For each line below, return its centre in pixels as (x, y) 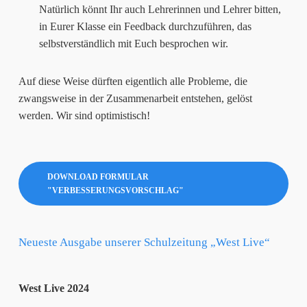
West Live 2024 (53, 288)
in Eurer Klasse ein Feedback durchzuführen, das (145, 26)
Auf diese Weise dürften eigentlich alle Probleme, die (133, 81)
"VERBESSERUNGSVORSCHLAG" (115, 190)
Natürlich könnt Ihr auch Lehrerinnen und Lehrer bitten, (160, 9)
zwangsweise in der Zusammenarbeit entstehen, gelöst (135, 98)
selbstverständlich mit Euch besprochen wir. (133, 43)
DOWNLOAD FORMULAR (98, 176)
